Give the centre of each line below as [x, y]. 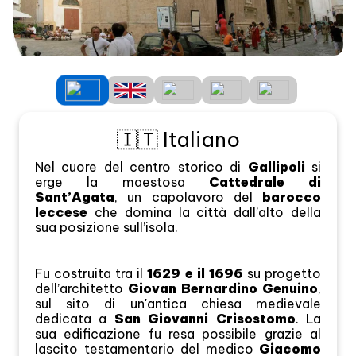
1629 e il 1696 [195, 274]
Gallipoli [276, 167]
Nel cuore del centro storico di [141, 167]
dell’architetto [81, 289]
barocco [292, 197]
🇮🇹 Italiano [178, 140]
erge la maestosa [122, 182]
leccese [61, 213]
